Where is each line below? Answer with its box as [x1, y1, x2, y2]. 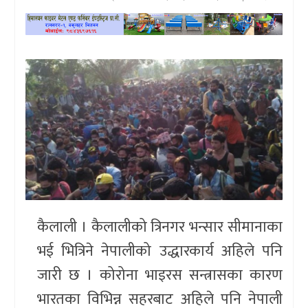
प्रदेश [17, 46, 43, 60]
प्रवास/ [17, 78, 49, 92]
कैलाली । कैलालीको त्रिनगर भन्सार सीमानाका [37, 214, 283, 240]
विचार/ [17, 187, 45, 201]
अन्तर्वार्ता [17, 209, 56, 223]
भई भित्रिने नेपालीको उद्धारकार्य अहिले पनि [37, 238, 283, 264]
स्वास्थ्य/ [17, 133, 54, 146]
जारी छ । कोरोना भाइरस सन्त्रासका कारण [37, 262, 283, 288]
